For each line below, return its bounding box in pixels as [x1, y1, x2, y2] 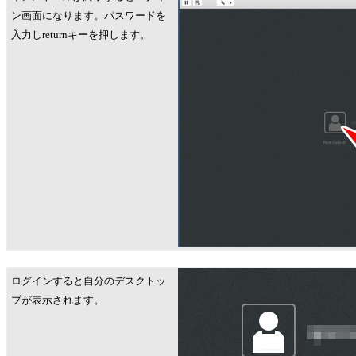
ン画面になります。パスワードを [11, 10, 166, 21]
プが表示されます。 [11, 294, 104, 306]
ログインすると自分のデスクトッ [11, 275, 166, 287]
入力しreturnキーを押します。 [11, 29, 150, 41]
